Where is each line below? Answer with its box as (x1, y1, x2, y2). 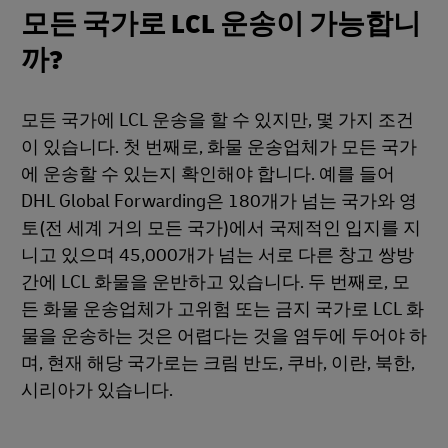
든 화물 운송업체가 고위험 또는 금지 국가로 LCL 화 (21, 298, 424, 321)
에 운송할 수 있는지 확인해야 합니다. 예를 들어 (21, 163, 395, 186)
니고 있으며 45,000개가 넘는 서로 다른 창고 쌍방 (21, 244, 414, 267)
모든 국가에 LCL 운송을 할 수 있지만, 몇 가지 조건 (21, 109, 414, 132)
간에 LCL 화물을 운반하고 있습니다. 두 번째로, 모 (21, 271, 410, 294)
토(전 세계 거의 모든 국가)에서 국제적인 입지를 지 (21, 217, 421, 240)
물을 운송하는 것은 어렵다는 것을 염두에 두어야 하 (21, 325, 427, 348)
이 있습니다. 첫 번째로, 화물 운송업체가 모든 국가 (21, 136, 417, 159)
